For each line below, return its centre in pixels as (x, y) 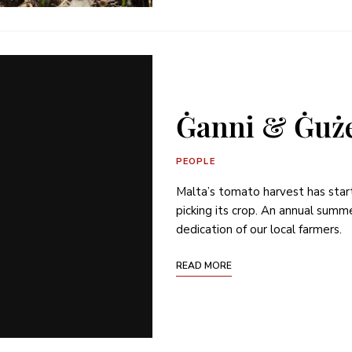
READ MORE (204, 266)
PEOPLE (196, 162)
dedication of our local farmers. (259, 230)
